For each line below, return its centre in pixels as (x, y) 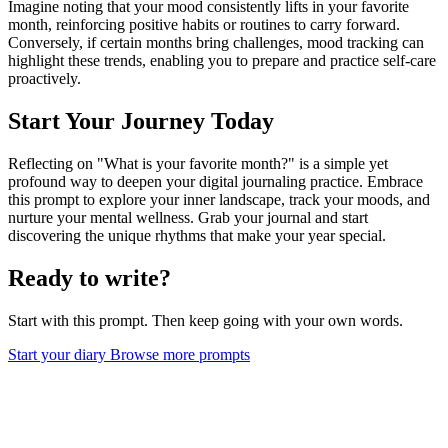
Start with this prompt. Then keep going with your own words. (205, 320)
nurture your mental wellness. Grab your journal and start (188, 217)
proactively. (44, 79)
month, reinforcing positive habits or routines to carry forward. (204, 25)
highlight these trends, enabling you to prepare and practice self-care (222, 61)
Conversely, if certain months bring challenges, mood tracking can (216, 43)
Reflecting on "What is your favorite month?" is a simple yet (198, 163)
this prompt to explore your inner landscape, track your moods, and (219, 199)
